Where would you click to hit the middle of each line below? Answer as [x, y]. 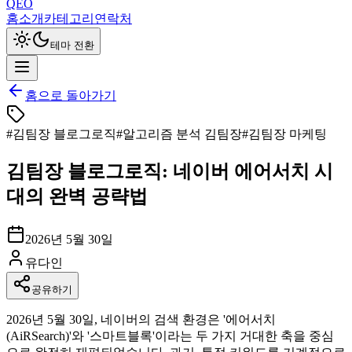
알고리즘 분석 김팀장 [182, 134]
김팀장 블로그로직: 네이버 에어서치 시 [170, 171]
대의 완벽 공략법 [77, 196]
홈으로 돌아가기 [71, 95]
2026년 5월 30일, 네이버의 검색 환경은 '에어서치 [141, 319]
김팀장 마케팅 [288, 134]
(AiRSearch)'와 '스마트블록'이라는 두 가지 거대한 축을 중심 [170, 335]
